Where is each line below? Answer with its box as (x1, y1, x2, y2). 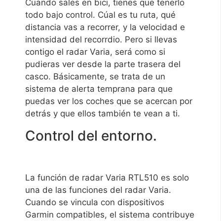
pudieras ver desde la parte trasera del (25, 59, 181, 70)
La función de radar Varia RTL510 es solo (25, 172, 189, 183)
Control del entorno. (25, 127, 157, 145)
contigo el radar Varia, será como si (25, 47, 166, 57)
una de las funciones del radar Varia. (25, 184, 172, 195)
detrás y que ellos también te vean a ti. (25, 109, 181, 119)
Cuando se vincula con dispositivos (25, 197, 165, 207)
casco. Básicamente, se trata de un (25, 72, 166, 82)
